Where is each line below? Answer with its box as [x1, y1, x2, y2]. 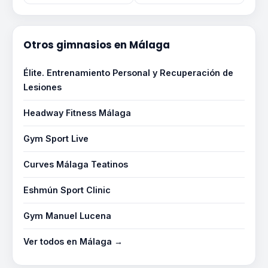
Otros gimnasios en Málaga [23, 38, 170, 52]
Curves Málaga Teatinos [23, 159, 128, 169]
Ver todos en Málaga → [23, 236, 123, 246]
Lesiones [23, 82, 62, 92]
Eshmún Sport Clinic [23, 185, 111, 195]
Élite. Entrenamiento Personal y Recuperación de [23, 68, 233, 78]
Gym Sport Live [23, 133, 89, 144]
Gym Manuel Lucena [23, 211, 111, 221]
